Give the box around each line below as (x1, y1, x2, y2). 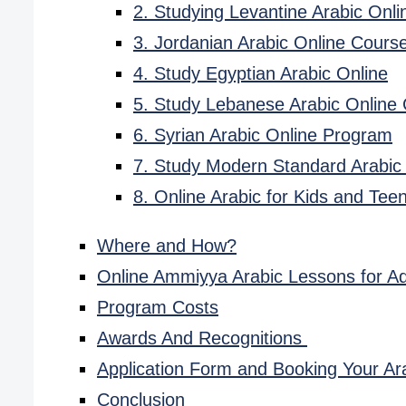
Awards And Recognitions (97, 328, 307, 349)
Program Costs (97, 297, 218, 318)
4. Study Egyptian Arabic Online (133, 63, 388, 84)
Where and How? (97, 236, 237, 256)
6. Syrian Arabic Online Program (133, 125, 392, 146)
